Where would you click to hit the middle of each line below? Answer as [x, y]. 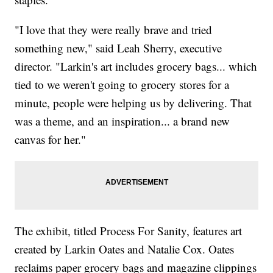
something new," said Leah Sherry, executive [119, 48]
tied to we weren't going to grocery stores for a [122, 84]
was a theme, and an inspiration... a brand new [122, 121]
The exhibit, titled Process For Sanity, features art [129, 230]
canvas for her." [51, 139]
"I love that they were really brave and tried [114, 29]
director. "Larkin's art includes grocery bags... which [136, 66]
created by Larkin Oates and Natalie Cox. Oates [125, 249]
